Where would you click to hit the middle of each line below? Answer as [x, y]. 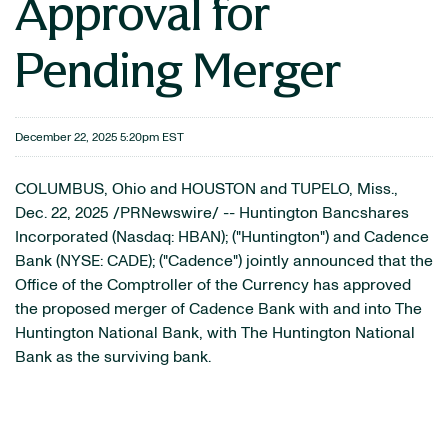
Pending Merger [178, 68]
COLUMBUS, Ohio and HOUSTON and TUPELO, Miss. [204, 189]
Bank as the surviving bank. [113, 357]
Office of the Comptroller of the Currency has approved [213, 285]
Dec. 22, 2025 [62, 213]
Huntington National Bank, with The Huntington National [215, 333]
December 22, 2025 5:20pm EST [99, 137]
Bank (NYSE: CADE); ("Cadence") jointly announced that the [224, 261]
